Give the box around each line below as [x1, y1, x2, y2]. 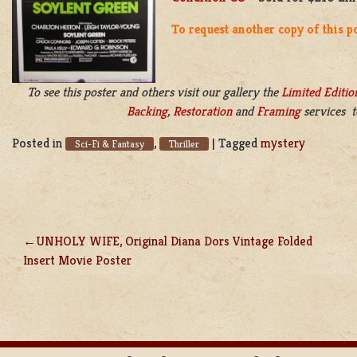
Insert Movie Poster [23, 252, 131, 269]
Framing [256, 103, 300, 120]
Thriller [169, 137, 199, 151]
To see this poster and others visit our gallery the [26, 84, 281, 101]
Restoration [172, 103, 232, 120]
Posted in [12, 135, 65, 152]
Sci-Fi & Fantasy [75, 137, 144, 151]
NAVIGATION [12, 270, 169, 296]
